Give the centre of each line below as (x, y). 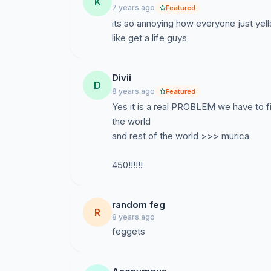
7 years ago (133, 8)
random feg (139, 205)
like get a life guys (149, 38)
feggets (129, 231)
